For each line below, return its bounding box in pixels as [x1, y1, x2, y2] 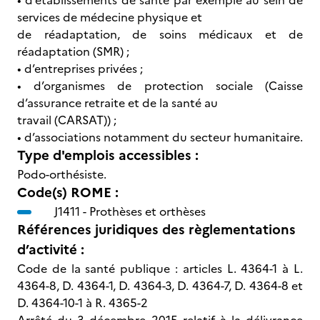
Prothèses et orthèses [89, 203, 206, 220]
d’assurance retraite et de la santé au [17, 94, 218, 111]
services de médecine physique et [17, 9, 202, 26]
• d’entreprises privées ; [17, 60, 143, 77]
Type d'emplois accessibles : [17, 145, 199, 166]
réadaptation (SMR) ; [17, 43, 129, 60]
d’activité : [17, 239, 84, 260]
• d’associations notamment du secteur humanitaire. [17, 129, 303, 146]
